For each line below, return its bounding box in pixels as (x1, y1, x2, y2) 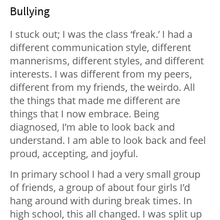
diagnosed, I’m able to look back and (10, 120, 175, 134)
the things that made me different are (10, 94, 180, 108)
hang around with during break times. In (10, 194, 192, 208)
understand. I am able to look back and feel (10, 134, 206, 147)
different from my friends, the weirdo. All (10, 81, 195, 94)
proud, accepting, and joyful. (10, 147, 138, 161)
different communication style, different (10, 41, 191, 55)
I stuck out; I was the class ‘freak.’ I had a (10, 27, 192, 41)
